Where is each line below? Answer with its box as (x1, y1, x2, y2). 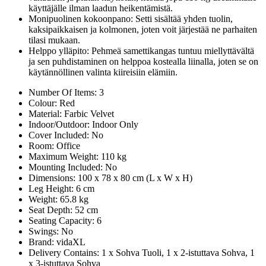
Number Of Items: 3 (28, 87, 104, 98)
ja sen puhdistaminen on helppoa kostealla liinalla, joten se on (28, 56, 258, 67)
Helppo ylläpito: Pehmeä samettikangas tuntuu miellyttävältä (28, 46, 254, 56)
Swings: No (28, 226, 73, 237)
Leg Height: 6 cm (28, 183, 94, 194)
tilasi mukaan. (28, 35, 80, 46)
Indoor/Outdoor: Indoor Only (28, 119, 138, 130)
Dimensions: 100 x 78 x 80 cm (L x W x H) (28, 173, 192, 183)
